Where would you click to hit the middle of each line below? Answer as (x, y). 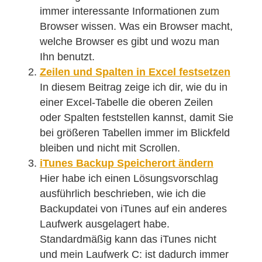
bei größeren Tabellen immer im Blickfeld (135, 133)
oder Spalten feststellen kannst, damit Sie (136, 118)
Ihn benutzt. (67, 57)
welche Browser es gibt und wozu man (129, 42)
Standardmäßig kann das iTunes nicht (128, 239)
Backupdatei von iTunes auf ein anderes (133, 209)
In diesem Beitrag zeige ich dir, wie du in (133, 87)
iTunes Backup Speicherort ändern (126, 163)
